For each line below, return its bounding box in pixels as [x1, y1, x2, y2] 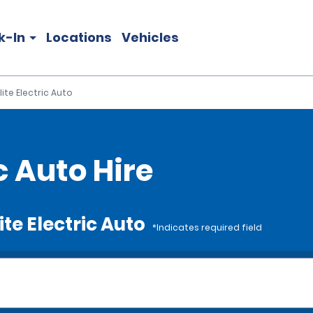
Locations [46, 29, 112, 46]
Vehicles [122, 29, 179, 46]
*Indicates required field [152, 221, 262, 233]
